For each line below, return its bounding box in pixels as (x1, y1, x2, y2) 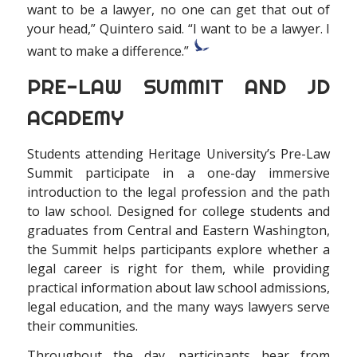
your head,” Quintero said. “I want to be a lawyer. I (26, 19, 331, 37)
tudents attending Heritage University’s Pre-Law (33, 144, 331, 163)
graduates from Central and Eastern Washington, (26, 221, 331, 239)
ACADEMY (26, 104, 124, 131)
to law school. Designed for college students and (26, 202, 331, 220)
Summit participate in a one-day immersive (26, 163, 331, 182)
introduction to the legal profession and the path (26, 182, 331, 201)
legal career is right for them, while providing (26, 259, 331, 277)
